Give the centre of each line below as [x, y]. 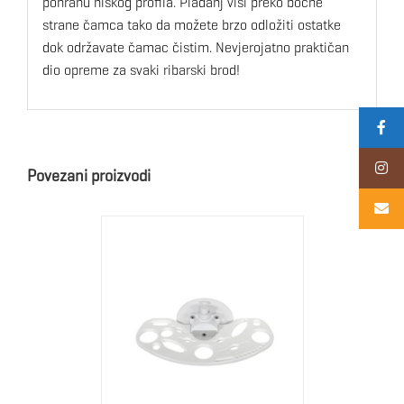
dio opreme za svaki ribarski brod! [141, 69]
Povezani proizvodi [89, 176]
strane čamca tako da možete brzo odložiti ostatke [191, 24]
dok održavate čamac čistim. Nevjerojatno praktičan [195, 47]
